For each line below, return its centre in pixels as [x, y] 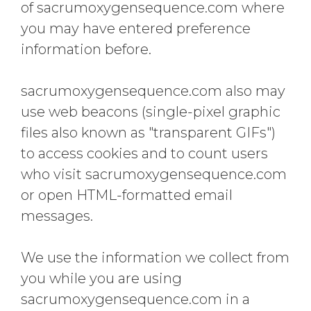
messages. [57, 216]
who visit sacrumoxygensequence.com [154, 174]
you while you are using [101, 278]
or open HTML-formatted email [127, 195]
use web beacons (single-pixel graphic [151, 112]
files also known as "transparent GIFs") [148, 133]
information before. [86, 49]
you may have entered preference [136, 28]
